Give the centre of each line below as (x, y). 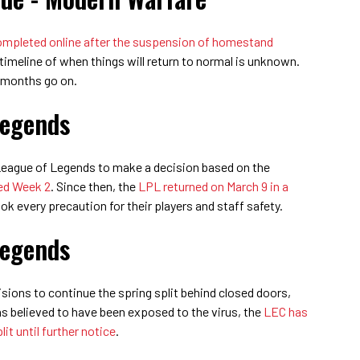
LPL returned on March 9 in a (213, 186)
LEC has (286, 311)
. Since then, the (94, 186)
